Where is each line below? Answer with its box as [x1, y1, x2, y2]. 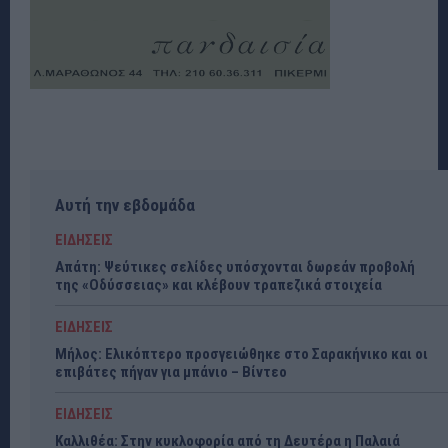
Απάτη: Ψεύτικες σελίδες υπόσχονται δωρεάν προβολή [55, 257, 415, 276]
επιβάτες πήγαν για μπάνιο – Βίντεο [55, 362, 287, 381]
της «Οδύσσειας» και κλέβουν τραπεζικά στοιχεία [55, 275, 382, 294]
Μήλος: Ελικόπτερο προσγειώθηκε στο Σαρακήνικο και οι [55, 344, 428, 363]
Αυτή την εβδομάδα [55, 194, 195, 215]
